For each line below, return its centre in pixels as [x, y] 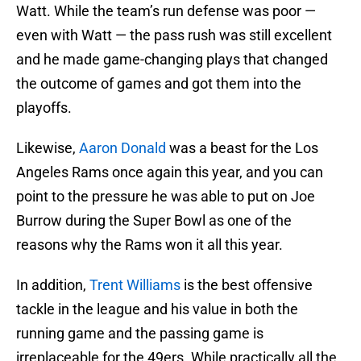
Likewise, [48, 148]
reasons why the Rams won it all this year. [149, 245]
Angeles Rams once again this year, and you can [170, 172]
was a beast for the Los [242, 148]
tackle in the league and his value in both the [157, 309]
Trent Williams [135, 285]
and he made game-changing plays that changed [172, 60]
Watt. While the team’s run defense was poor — [166, 11]
